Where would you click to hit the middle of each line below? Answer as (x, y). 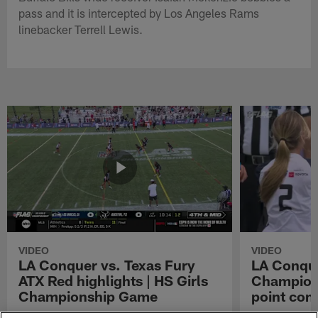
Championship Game (88, 296)
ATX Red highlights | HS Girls (114, 280)
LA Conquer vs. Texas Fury (107, 264)
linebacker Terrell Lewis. (81, 29)
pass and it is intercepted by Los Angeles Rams (139, 12)
